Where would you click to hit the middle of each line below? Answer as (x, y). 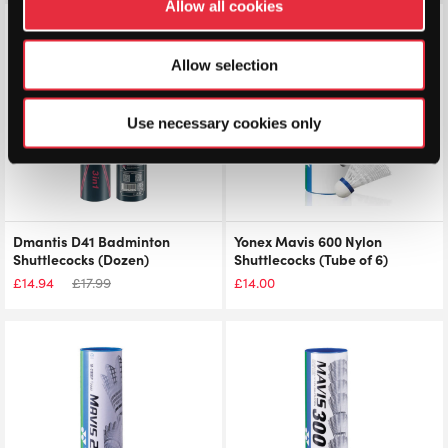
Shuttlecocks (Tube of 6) (311, 259)
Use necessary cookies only (224, 123)
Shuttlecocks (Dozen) (81, 259)
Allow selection (224, 64)
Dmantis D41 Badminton (91, 241)
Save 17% (190, 20)
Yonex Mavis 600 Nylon (308, 241)
